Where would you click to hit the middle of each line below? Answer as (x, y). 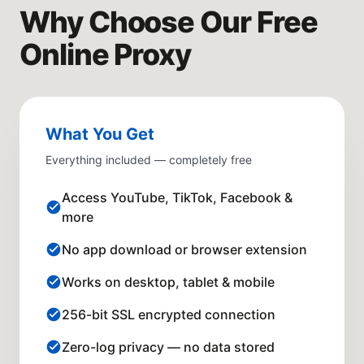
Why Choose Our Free (169, 22)
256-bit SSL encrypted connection (169, 315)
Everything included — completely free (149, 160)
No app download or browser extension (184, 250)
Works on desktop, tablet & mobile (168, 282)
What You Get (100, 134)
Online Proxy (106, 55)
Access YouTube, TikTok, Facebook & (177, 198)
